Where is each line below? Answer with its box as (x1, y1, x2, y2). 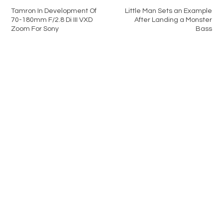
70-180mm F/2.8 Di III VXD (11, 16, 93, 23)
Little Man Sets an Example (124, 7, 212, 14)
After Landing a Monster (134, 16, 212, 23)
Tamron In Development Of (11, 7, 97, 14)
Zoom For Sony (11, 25, 59, 32)
